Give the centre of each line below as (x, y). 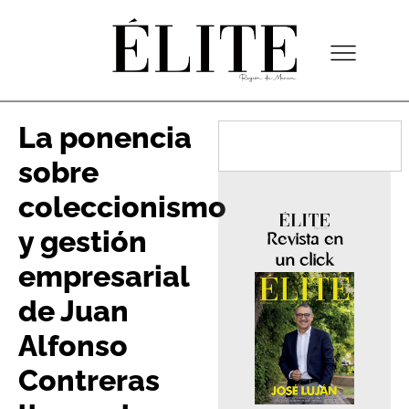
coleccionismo (122, 207)
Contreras (89, 381)
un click (304, 262)
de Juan (73, 311)
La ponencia (105, 138)
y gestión (83, 242)
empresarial (104, 277)
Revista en (304, 241)
